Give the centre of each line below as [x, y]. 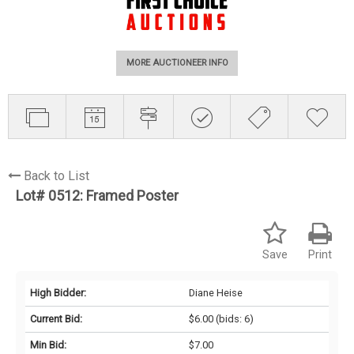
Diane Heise [215, 292]
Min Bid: [48, 345]
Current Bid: [56, 318]
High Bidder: [58, 292]
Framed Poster [132, 195]
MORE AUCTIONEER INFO [177, 63]
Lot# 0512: [51, 195]
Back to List [56, 175]
